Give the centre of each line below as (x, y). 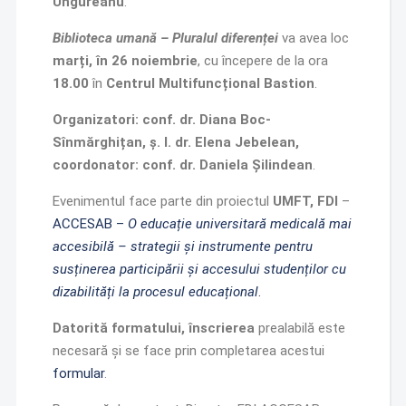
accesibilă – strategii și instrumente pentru (182, 246)
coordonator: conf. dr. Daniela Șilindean (182, 165)
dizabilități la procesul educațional (155, 292)
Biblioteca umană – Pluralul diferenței (165, 38)
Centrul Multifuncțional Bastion (210, 83)
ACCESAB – (90, 224)
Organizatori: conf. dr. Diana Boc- (161, 120)
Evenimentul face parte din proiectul (162, 201)
